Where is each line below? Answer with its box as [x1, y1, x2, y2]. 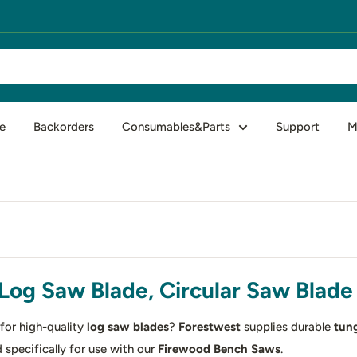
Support [276, 119, 320, 134]
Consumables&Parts [122, 119, 230, 134]
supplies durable [241, 319, 334, 334]
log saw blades [87, 319, 169, 334]
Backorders [33, 119, 94, 134]
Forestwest [178, 319, 241, 334]
